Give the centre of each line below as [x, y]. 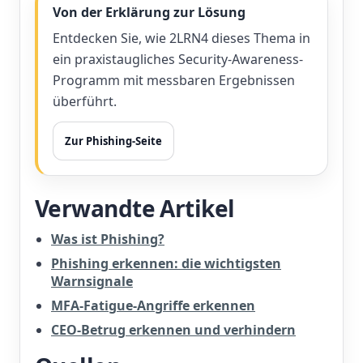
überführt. [85, 101]
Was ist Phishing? [108, 239]
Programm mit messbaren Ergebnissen [174, 80]
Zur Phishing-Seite [113, 141]
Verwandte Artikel [135, 208]
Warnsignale [92, 281]
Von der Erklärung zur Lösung [149, 12]
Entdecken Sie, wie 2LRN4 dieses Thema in [181, 38]
